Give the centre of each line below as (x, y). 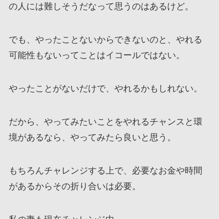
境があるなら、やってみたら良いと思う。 (92, 137)
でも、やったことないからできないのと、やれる (105, 40)
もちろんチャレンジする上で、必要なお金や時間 (105, 170)
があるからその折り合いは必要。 (75, 186)
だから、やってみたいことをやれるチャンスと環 (105, 121)
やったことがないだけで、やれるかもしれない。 (105, 89)
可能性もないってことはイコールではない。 (97, 55)
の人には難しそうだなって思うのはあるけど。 (101, 7)
